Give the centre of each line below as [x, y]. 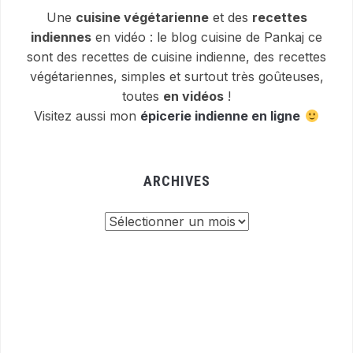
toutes [143, 96]
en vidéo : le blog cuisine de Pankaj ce [207, 37]
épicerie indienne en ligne [221, 116]
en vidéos [193, 96]
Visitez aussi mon [87, 116]
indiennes [61, 37]
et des [230, 17]
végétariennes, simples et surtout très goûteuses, [176, 76]
